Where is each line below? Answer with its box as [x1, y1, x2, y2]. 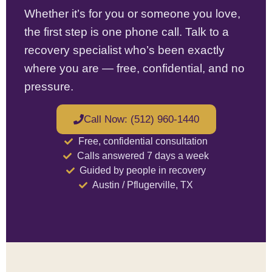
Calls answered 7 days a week [76, 151, 209, 161]
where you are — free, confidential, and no [24, 61, 245, 75]
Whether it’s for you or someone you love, [24, 7, 240, 20]
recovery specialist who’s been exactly [24, 43, 225, 56]
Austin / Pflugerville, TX [92, 180, 194, 191]
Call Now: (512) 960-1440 [83, 114, 199, 126]
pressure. [24, 80, 73, 93]
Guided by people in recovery [80, 165, 206, 176]
